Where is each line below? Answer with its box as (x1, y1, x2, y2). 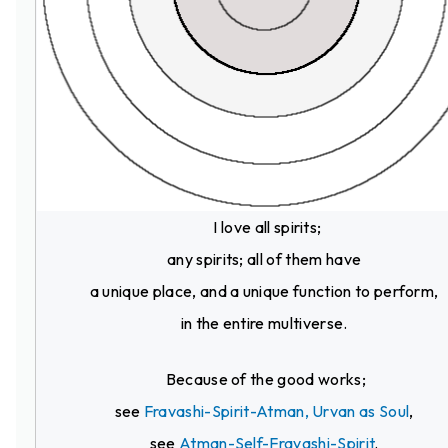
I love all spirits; (206, 216, 322, 237)
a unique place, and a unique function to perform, (89, 280, 439, 301)
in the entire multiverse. (180, 312, 348, 333)
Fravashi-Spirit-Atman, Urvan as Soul (143, 400, 410, 421)
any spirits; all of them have (166, 248, 362, 269)
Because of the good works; (162, 368, 366, 389)
